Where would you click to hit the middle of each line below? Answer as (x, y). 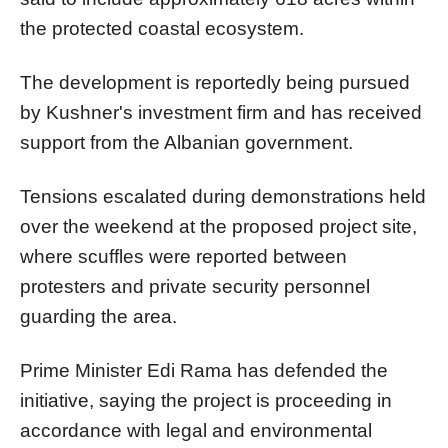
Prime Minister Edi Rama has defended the (204, 370)
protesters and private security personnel (195, 286)
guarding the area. (98, 316)
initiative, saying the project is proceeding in (206, 400)
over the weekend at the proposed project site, (218, 226)
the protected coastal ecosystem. (162, 28)
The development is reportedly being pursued (215, 82)
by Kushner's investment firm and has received (221, 112)
